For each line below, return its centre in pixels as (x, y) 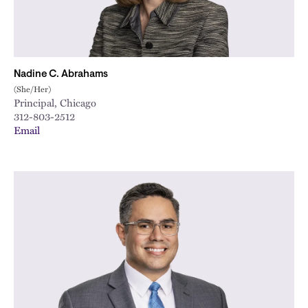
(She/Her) (32, 89)
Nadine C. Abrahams (61, 75)
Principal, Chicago (55, 102)
